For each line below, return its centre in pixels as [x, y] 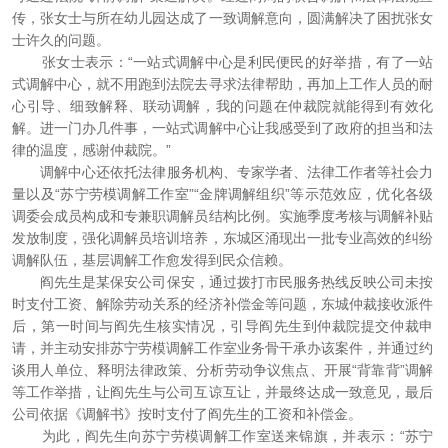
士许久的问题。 [61, 40]
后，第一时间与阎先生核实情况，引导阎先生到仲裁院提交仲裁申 [223, 326]
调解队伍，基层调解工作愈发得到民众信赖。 [152, 260]
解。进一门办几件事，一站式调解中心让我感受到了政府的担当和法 [223, 128]
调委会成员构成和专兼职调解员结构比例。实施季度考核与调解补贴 [223, 216]
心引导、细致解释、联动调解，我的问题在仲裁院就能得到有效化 [223, 106]
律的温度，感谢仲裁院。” [91, 150]
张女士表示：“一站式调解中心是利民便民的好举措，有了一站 [223, 62]
